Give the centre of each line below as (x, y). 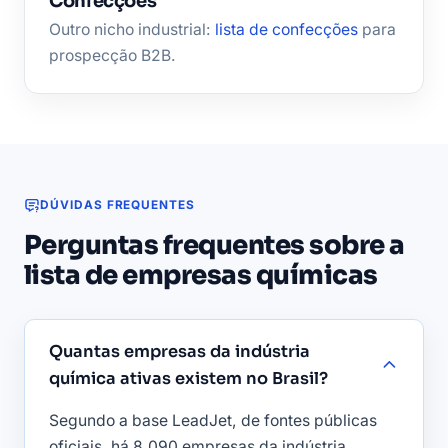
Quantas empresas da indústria (179, 351)
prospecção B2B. (112, 55)
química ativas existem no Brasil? (188, 378)
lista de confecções (286, 29)
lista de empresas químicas (201, 275)
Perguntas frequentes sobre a (214, 245)
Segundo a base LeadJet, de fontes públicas (213, 420)
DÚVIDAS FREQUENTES (118, 204)
